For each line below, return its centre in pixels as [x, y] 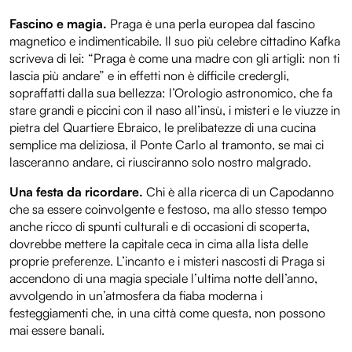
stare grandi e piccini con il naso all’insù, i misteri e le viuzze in [175, 110]
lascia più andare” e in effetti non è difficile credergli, [149, 75]
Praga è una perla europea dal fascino [211, 23]
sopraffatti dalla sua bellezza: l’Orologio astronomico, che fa [171, 92]
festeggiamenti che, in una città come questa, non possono [167, 312]
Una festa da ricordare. [76, 191]
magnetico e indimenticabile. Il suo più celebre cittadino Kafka [175, 40]
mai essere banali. [57, 330]
